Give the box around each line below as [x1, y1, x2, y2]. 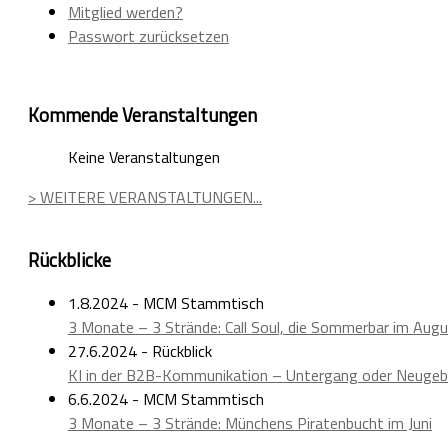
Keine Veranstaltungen [68, 145, 220, 170]
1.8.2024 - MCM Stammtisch [68, 290, 264, 315]
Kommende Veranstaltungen [28, 100, 257, 129]
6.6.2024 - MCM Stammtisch [68, 386, 264, 411]
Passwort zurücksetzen [68, 23, 229, 48]
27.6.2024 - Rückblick [68, 338, 212, 363]
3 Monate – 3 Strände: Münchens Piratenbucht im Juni [68, 410, 432, 435]
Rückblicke [28, 246, 111, 275]
